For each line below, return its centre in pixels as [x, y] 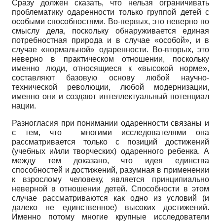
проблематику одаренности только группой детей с [110, 12]
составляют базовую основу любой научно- [110, 77]
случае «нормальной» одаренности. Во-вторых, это [110, 49]
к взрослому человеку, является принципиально [110, 179]
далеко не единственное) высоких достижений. [110, 207]
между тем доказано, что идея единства [110, 160]
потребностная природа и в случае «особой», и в [110, 40]
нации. [24, 106]
